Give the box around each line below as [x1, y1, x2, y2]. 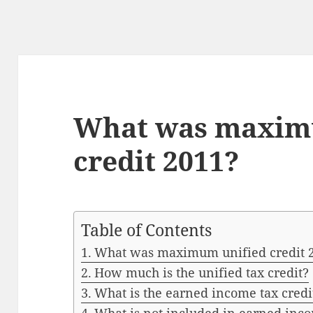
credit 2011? [73, 142, 240, 180]
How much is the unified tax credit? [94, 264, 309, 282]
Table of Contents [81, 219, 212, 242]
